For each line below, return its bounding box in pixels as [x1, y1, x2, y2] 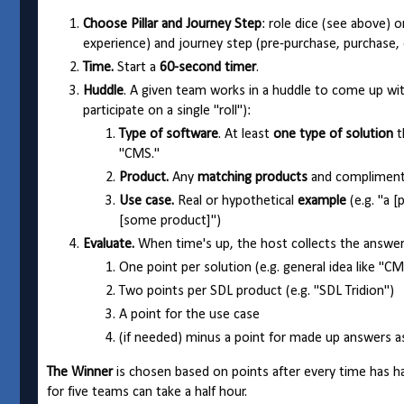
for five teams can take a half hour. [47, 385, 247, 400]
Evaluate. [83, 237, 134, 252]
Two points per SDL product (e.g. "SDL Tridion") [119, 284, 394, 299]
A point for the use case [119, 308, 260, 323]
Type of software [119, 127, 218, 142]
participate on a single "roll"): [83, 104, 251, 119]
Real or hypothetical [174, 194, 298, 209]
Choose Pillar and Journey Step [83, 17, 262, 32]
